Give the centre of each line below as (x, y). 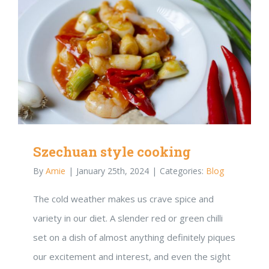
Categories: (183, 171)
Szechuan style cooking (112, 151)
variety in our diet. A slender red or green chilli (128, 218)
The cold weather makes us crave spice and (123, 198)
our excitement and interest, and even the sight (132, 256)
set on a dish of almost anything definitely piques (134, 237)
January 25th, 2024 (113, 171)
